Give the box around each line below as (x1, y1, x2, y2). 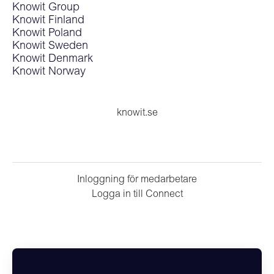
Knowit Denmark (12, 54, 93, 65)
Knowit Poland (12, 28, 82, 39)
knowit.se (116, 108, 158, 118)
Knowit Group (12, 2, 80, 13)
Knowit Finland (12, 15, 84, 26)
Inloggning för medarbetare (77, 175, 197, 185)
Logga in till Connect (91, 190, 183, 199)
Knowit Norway (12, 67, 86, 78)
